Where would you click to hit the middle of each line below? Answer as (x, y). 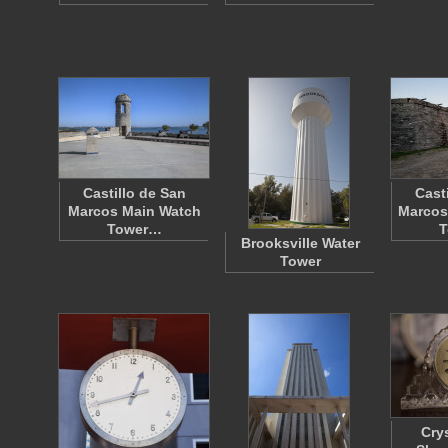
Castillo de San (134, 193)
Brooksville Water (300, 243)
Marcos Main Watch (134, 211)
